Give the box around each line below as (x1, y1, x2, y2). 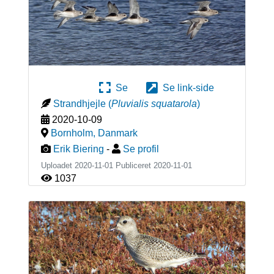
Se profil (122, 144, 159, 155)
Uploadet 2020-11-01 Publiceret (40, 161, 154, 171)
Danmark (97, 128, 138, 139)
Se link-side (158, 83, 214, 94)
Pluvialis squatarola (111, 98, 197, 109)
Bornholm (50, 128, 93, 139)
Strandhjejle (53, 98, 106, 109)
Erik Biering (53, 144, 104, 155)
